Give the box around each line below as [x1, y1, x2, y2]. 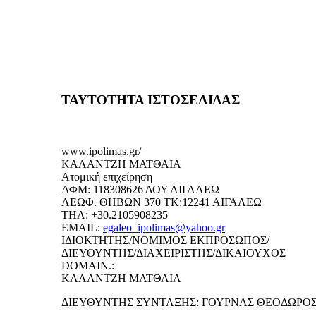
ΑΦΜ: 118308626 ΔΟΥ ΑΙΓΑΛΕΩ [61, 183, 219, 195]
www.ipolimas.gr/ [61, 145, 141, 157]
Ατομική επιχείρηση [61, 170, 152, 183]
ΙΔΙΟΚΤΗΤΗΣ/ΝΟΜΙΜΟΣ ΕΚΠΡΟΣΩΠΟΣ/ [61, 233, 269, 246]
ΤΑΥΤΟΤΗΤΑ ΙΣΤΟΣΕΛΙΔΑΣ [61, 92, 240, 107]
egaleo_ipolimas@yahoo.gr [103, 221, 225, 233]
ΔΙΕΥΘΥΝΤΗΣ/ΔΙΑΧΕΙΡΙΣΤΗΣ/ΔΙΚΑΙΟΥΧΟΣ [61, 246, 286, 259]
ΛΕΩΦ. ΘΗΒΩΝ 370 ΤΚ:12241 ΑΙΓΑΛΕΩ [61, 195, 262, 208]
